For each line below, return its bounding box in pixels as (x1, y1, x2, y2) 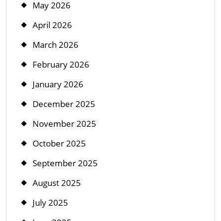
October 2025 (33, 137, 86, 149)
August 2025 (33, 177, 81, 188)
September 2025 (33, 157, 98, 169)
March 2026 (33, 38, 78, 50)
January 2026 (33, 78, 83, 90)
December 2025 (33, 98, 95, 110)
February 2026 (33, 58, 89, 70)
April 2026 (33, 19, 72, 31)
